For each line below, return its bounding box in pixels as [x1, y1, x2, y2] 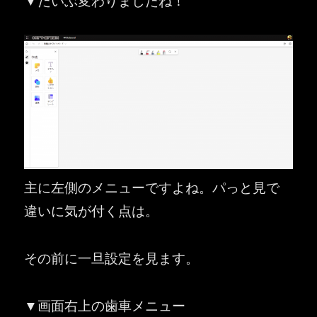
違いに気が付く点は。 [24, 200, 159, 220]
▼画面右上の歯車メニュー [24, 294, 186, 314]
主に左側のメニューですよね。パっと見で [24, 177, 280, 197]
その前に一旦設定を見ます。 [24, 248, 200, 267]
